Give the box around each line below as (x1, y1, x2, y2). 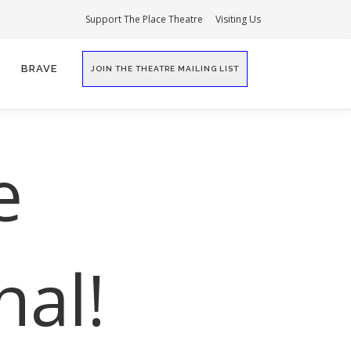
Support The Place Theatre (85, 13, 203, 26)
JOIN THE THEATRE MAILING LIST (91, 64, 239, 73)
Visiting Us (215, 13, 261, 26)
